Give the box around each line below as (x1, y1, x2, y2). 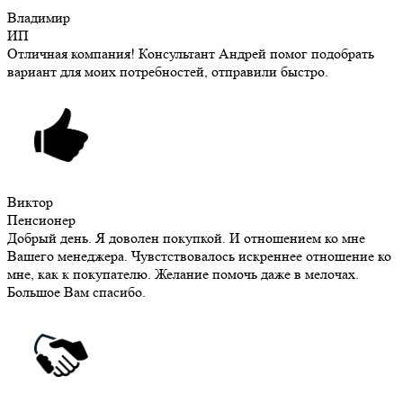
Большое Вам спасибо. (7, 283, 146, 301)
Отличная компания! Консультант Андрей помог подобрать (7, 45, 374, 63)
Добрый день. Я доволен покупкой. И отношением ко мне (7, 229, 365, 247)
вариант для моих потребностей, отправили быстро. (7, 63, 328, 81)
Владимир (7, 9, 70, 27)
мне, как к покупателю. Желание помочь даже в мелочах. (7, 265, 359, 283)
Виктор (7, 193, 53, 211)
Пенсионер (7, 211, 76, 229)
